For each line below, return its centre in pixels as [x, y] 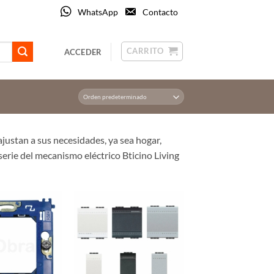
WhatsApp [98, 12]
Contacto [160, 12]
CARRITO [145, 51]
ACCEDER [83, 52]
